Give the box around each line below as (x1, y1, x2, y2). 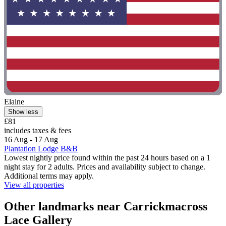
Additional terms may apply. (4, 172, 94, 181)
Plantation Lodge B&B (4, 144, 78, 153)
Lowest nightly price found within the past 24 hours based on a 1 (4, 153, 210, 162)
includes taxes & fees (4, 126, 71, 135)
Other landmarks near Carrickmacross (4, 200, 207, 213)
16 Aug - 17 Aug (4, 135, 58, 144)
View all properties (4, 181, 64, 190)
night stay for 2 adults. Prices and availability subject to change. (4, 162, 205, 172)
